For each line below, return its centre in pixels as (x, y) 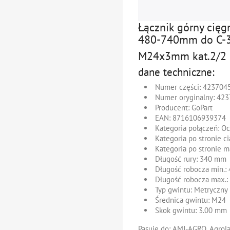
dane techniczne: (176, 72)
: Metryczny (209, 189)
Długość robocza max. (191, 179)
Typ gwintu (173, 189)
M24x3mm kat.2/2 (182, 56)
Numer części (177, 87)
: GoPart (200, 107)
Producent (171, 107)
